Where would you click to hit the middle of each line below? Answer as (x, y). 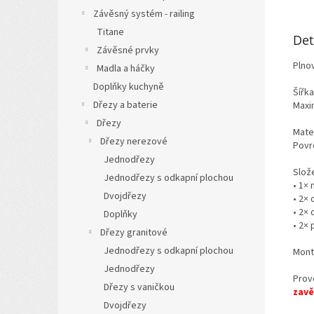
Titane (110, 32)
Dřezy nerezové (134, 141)
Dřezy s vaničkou (139, 287)
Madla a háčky (126, 68)
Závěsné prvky (128, 50)
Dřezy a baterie (125, 105)
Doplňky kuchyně (129, 87)
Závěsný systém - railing (144, 14)
